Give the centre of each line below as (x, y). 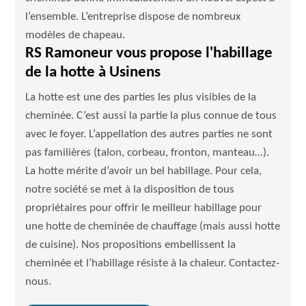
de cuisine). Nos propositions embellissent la (131, 245)
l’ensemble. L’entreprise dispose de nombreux (133, 17)
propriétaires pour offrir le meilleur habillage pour (144, 208)
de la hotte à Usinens (93, 73)
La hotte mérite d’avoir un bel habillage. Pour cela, (144, 171)
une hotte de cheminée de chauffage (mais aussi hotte (153, 226)
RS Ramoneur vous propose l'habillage (149, 54)
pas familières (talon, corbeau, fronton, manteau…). (148, 153)
